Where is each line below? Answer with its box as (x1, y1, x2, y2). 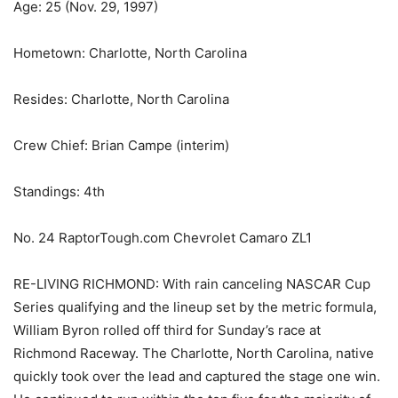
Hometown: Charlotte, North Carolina (13, 44, 247, 62)
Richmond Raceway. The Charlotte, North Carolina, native (13, 345, 374, 362)
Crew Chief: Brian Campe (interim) (13, 137, 229, 155)
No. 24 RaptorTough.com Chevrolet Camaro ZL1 (13, 229, 312, 247)
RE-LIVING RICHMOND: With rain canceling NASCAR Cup (13, 275, 370, 293)
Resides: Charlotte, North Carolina (13, 91, 229, 108)
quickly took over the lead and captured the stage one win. (13, 368, 380, 386)
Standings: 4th (13, 183, 105, 201)
